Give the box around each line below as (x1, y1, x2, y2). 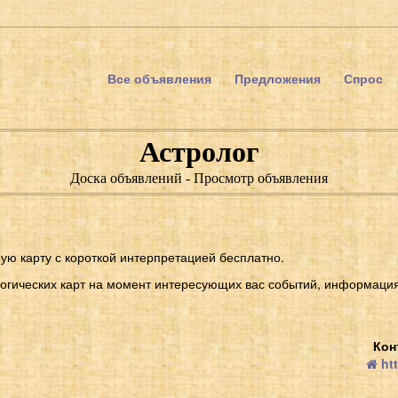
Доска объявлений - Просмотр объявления (70, 171, 328, 186)
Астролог (139, 136, 259, 168)
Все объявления (107, 69, 211, 87)
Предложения (235, 69, 321, 87)
